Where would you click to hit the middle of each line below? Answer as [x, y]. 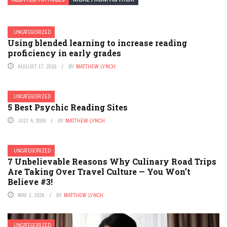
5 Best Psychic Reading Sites [68, 107]
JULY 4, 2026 [32, 121]
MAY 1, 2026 [31, 195]
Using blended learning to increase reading [97, 43]
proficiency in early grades [64, 53]
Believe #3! [30, 182]
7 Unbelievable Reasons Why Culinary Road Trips [112, 162]
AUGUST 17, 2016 [37, 67]
